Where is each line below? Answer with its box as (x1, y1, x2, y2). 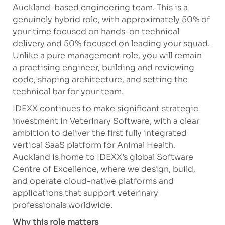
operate (29, 176, 62, 187)
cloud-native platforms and (63, 176, 174, 187)
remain (174, 50, 202, 61)
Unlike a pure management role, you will (12, 50, 172, 61)
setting (143, 74, 172, 85)
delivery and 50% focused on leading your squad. (12, 38, 210, 49)
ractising (24, 62, 60, 73)
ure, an (108, 74, 136, 85)
